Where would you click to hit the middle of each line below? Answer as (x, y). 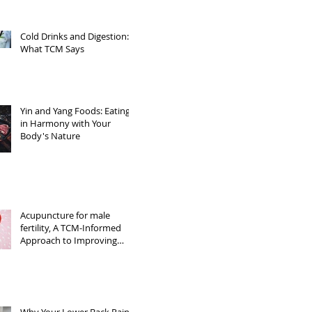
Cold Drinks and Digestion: (75, 36)
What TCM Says (52, 49)
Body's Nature (50, 136)
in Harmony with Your (65, 123)
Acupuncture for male (65, 215)
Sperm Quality (50, 253)
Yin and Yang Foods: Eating (75, 111)
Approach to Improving (69, 240)
